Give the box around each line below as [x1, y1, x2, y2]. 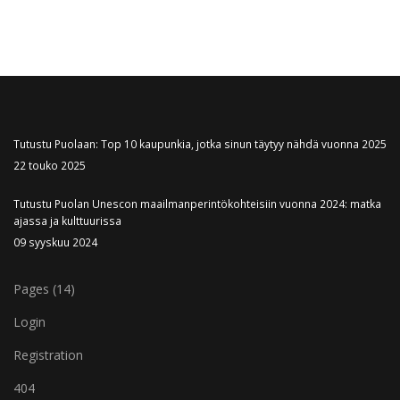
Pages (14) [13, 280, 75, 298]
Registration [13, 346, 83, 364]
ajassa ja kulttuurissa [13, 213, 121, 229]
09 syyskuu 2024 [13, 235, 97, 250]
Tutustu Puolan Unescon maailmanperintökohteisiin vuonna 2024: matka [13, 196, 381, 212]
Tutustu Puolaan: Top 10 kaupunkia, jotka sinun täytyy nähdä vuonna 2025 [13, 137, 387, 152]
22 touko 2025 [13, 158, 86, 173]
